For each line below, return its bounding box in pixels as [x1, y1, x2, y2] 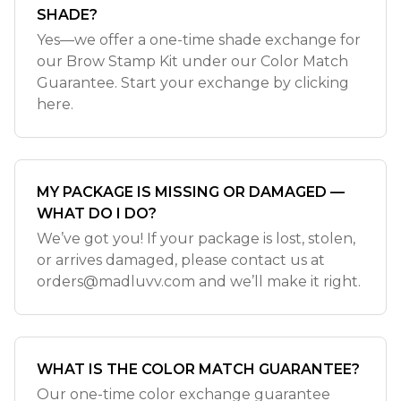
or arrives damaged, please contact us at [37, 252, 325, 269]
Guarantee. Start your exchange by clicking [37, 74, 349, 91]
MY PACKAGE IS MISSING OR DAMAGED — [37, 183, 345, 200]
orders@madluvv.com [37, 273, 195, 290]
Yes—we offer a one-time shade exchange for [37, 31, 361, 48]
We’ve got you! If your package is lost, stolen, [37, 230, 355, 247]
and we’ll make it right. [195, 273, 361, 290]
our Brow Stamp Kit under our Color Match [37, 53, 348, 70]
